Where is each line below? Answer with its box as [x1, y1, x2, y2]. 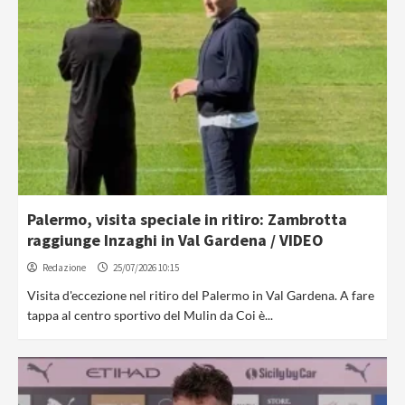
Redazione [42, 261, 86, 274]
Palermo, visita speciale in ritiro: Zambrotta [27, 209, 347, 230]
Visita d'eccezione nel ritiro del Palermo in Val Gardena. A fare [27, 287, 374, 303]
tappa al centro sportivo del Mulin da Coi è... [27, 307, 273, 323]
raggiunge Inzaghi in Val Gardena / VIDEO [27, 230, 324, 250]
